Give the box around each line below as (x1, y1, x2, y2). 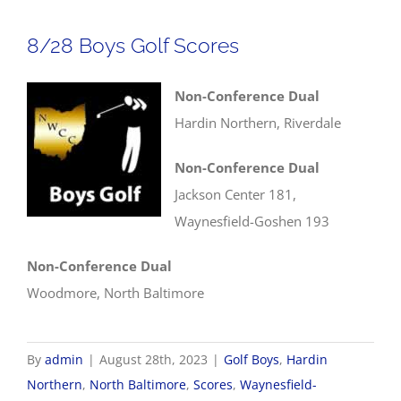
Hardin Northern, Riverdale (175, 114, 341, 132)
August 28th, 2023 (99, 351, 208, 368)
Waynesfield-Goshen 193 (175, 212, 329, 230)
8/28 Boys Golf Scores (27, 33, 239, 57)
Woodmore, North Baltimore (27, 284, 204, 302)
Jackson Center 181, (175, 185, 296, 203)
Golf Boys (224, 351, 279, 368)
